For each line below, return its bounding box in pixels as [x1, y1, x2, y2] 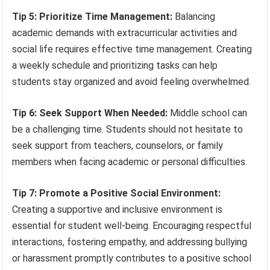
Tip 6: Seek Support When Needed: [12, 107, 168, 119]
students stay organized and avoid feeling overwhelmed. [12, 75, 251, 87]
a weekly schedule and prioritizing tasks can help [12, 59, 218, 71]
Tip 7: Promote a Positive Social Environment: [12, 187, 221, 199]
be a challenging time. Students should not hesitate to [12, 123, 243, 135]
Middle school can [168, 107, 248, 119]
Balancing [172, 10, 216, 22]
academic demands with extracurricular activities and [12, 27, 237, 39]
